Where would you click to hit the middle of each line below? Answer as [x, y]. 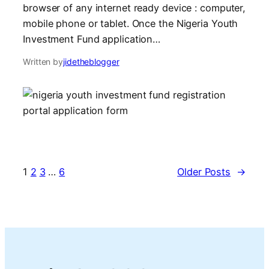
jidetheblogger [91, 62]
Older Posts [204, 171]
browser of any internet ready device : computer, [134, 8]
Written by [43, 62]
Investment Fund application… [92, 39]
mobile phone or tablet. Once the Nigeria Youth [131, 24]
